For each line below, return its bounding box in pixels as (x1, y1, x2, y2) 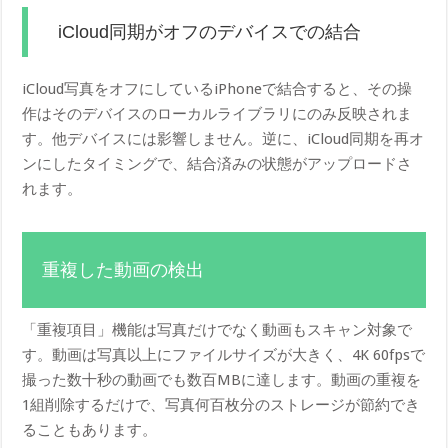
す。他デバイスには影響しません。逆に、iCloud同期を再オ (22, 129, 425, 148)
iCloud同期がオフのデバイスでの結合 (58, 21, 362, 42)
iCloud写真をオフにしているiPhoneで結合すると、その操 (22, 79, 413, 98)
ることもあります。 (22, 420, 158, 439)
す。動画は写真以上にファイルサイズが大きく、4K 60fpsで (22, 345, 426, 364)
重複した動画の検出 (42, 259, 205, 280)
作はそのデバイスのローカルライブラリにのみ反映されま (22, 104, 413, 123)
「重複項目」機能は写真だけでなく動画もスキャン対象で (22, 320, 413, 339)
